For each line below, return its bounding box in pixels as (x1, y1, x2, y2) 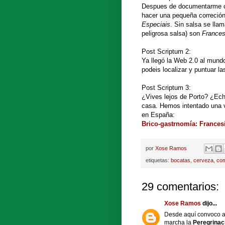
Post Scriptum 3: (142, 83, 191, 91)
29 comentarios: (142, 180, 219, 193)
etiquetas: (146, 157, 171, 164)
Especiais (142, 20, 170, 28)
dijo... (201, 200, 217, 207)
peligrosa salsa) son (142, 29, 202, 37)
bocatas (171, 157, 190, 164)
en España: (142, 110, 175, 119)
